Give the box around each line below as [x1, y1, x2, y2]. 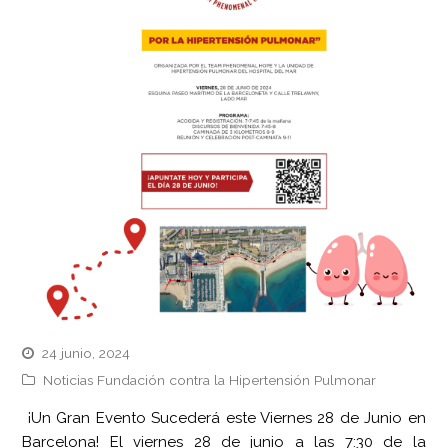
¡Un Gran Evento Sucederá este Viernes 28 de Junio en [22, 408, 426, 427]
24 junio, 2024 [42, 344, 131, 361]
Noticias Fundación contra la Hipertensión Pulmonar [43, 371, 377, 388]
